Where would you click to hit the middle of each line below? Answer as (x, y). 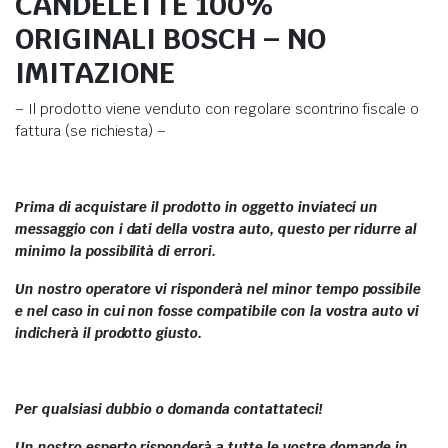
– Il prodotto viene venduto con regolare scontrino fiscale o (217, 109)
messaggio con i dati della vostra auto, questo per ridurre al (216, 229)
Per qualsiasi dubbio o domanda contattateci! (168, 409)
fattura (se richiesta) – (91, 131)
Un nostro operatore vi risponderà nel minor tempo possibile (218, 289)
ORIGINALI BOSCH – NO (170, 38)
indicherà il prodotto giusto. (109, 333)
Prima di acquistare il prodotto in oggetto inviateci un (197, 207)
